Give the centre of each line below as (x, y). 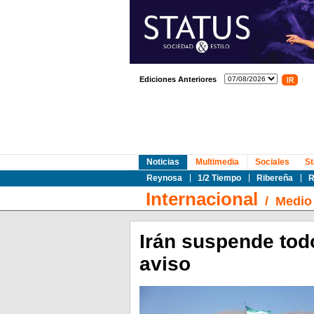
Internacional (202, 199)
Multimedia (217, 162)
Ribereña (274, 178)
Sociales (272, 162)
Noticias (163, 162)
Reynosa (164, 178)
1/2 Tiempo (219, 178)
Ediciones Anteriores (178, 79)
